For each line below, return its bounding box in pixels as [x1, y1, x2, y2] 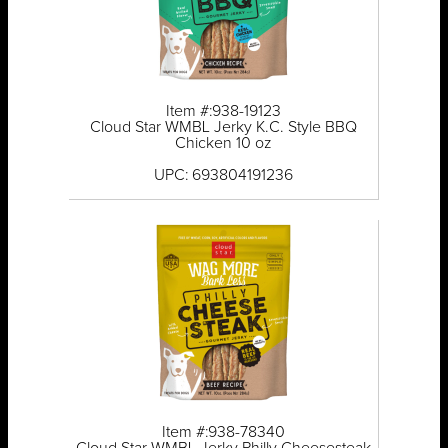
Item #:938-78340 [161, 424, 285, 441]
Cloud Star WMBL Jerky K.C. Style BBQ [89, 119, 357, 136]
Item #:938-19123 [165, 103, 281, 120]
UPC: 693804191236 [153, 167, 293, 184]
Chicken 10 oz [174, 135, 272, 152]
